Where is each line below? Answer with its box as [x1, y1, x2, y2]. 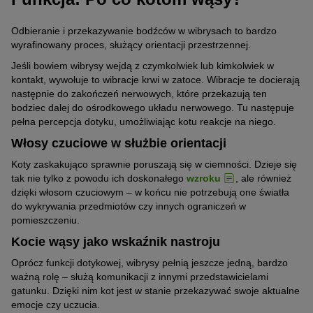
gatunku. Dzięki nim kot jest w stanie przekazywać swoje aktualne [11, 285, 300, 297]
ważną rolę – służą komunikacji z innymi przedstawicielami [11, 271, 268, 283]
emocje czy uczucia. [11, 299, 100, 311]
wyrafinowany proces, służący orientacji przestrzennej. [11, 39, 251, 51]
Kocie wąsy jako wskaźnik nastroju [11, 235, 220, 249]
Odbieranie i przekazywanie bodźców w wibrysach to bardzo [11, 25, 277, 37]
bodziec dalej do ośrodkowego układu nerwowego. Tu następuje [11, 102, 294, 114]
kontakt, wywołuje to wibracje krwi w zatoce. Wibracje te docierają [11, 74, 300, 86]
